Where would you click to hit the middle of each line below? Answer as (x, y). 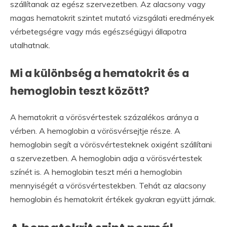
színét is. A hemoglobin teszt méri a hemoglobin (96, 172)
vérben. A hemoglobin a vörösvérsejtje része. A (95, 130)
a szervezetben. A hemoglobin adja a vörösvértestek (106, 158)
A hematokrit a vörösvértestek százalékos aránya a (104, 117)
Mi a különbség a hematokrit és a (100, 73)
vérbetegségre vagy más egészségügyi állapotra (98, 31)
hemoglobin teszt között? (80, 91)
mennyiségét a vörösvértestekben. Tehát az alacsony (108, 185)
